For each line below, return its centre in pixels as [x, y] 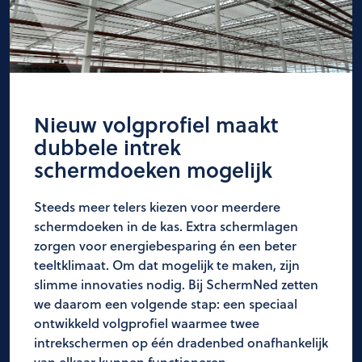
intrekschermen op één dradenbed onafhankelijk [181, 342]
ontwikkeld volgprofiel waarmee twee [147, 322]
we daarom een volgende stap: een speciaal [166, 303]
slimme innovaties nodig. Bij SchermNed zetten [176, 284]
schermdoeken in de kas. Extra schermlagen [166, 225]
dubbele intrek [107, 146]
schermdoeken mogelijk [153, 169]
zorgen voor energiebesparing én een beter [165, 245]
